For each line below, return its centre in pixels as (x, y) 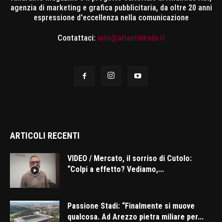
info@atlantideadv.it (131, 38)
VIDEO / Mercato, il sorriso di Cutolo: (130, 159)
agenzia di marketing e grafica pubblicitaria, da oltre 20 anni (111, 8)
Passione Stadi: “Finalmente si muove (131, 206)
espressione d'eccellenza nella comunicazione (111, 18)
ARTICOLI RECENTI (45, 136)
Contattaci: (77, 38)
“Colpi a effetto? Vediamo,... (116, 169)
